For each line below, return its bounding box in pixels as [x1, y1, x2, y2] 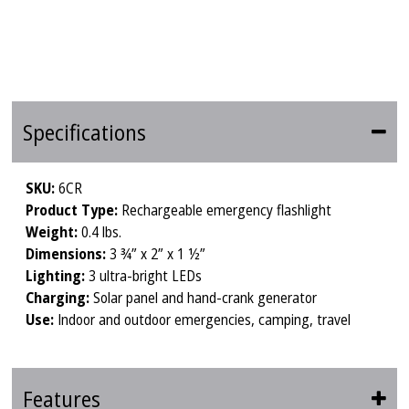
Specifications [23, 117, 147, 148]
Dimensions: [26, 244, 110, 265]
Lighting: [26, 266, 89, 287]
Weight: [26, 222, 82, 243]
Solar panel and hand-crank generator [93, 288, 318, 309]
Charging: [26, 288, 94, 309]
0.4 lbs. [81, 222, 122, 243]
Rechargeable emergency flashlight [121, 200, 332, 221]
